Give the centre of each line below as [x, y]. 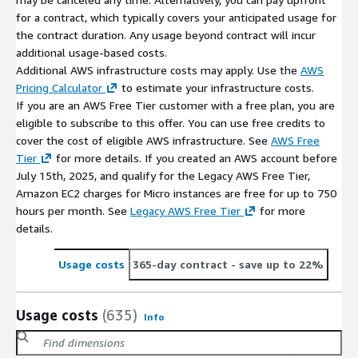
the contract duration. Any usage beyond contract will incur [166, 34]
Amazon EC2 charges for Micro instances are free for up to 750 [176, 193]
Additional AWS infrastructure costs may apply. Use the [158, 70]
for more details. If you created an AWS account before [195, 157]
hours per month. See [73, 210]
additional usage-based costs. [91, 52]
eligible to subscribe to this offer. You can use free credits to [171, 122]
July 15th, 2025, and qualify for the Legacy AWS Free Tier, [163, 175]
